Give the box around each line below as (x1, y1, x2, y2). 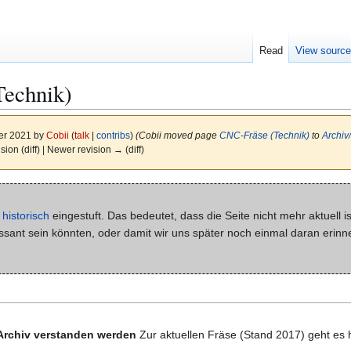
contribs (96, 130, 130, 141)
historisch (2, 208, 49, 222)
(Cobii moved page (135, 130, 219, 141)
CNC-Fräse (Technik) (219, 130, 309, 141)
